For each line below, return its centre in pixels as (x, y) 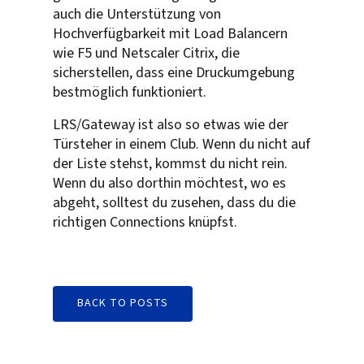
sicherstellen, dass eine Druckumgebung (174, 72)
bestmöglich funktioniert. (130, 92)
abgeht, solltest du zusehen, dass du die (174, 202)
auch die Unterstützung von (137, 14)
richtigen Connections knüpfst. (145, 222)
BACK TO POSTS (123, 303)
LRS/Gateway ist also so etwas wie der (171, 124)
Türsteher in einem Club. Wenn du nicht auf (182, 144)
